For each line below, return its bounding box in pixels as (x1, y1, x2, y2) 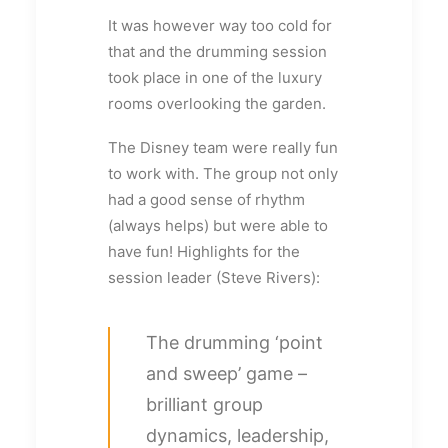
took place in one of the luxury (108, 68, 322, 87)
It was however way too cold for (108, 16, 332, 35)
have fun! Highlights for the (108, 242, 300, 261)
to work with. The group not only (108, 164, 338, 183)
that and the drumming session (108, 42, 327, 61)
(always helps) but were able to (108, 216, 328, 235)
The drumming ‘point (146, 332, 323, 353)
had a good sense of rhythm (108, 190, 305, 209)
